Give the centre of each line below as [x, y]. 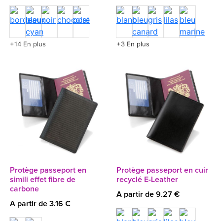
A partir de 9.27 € [148, 194]
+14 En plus [28, 44]
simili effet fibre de [43, 180]
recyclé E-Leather [147, 180]
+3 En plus [133, 44]
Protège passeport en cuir [162, 170]
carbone [24, 189]
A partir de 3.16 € [40, 204]
